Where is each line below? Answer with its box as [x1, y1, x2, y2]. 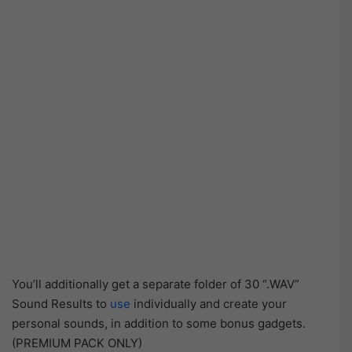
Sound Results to [12, 295, 110, 311]
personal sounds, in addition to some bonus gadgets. [12, 315, 306, 331]
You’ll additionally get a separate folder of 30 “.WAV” [12, 276, 299, 291]
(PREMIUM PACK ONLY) [12, 335, 142, 350]
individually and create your [130, 295, 287, 311]
